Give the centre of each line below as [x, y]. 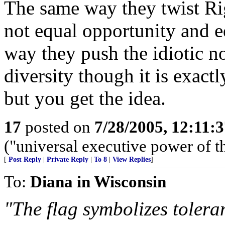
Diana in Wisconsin [98, 182]
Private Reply [68, 159]
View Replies [132, 159]
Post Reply [25, 159]
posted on [58, 127]
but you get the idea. [85, 98]
